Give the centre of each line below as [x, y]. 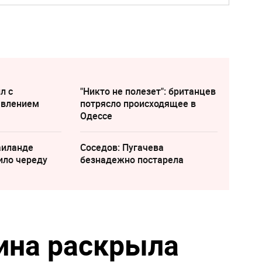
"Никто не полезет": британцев [148, 91]
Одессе [96, 116]
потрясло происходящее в [138, 103]
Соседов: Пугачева [122, 147]
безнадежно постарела [132, 159]
